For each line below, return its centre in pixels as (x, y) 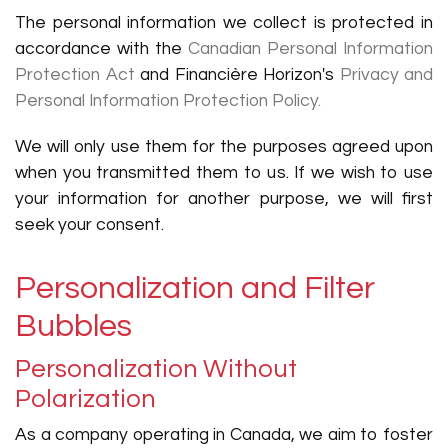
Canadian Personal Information (310, 49)
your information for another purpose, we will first (224, 199)
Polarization (85, 399)
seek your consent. (89, 225)
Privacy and (386, 75)
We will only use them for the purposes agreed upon (224, 147)
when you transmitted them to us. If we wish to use (224, 173)
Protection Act (75, 75)
